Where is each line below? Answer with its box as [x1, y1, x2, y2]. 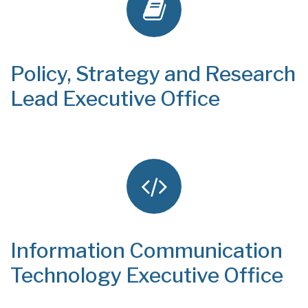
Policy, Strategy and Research [10, 61, 296, 86]
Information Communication [10, 238, 283, 263]
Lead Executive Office [10, 86, 220, 111]
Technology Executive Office [10, 263, 283, 287]
